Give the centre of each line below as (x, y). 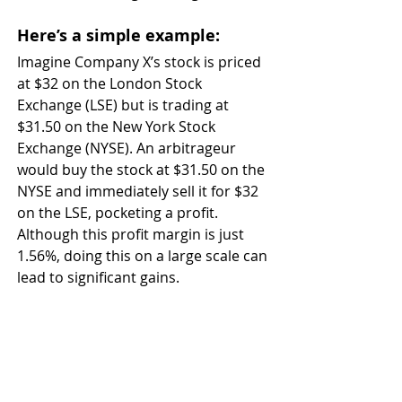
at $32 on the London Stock (111, 84)
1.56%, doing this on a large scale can (144, 256)
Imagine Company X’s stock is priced (141, 62)
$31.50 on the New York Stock (118, 127)
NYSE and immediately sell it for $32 (140, 192)
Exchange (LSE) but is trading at (125, 105)
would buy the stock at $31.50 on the (143, 170)
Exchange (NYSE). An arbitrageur (128, 149)
